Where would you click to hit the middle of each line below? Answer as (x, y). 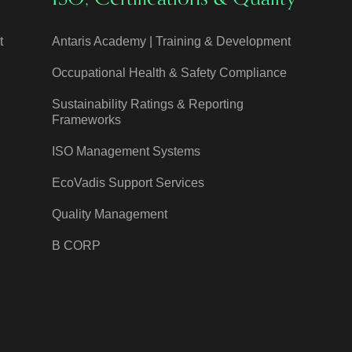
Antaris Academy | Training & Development (171, 41)
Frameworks (86, 119)
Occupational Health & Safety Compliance (169, 72)
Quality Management (109, 214)
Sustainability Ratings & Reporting (147, 104)
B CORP (76, 245)
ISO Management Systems (126, 151)
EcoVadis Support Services (128, 182)
